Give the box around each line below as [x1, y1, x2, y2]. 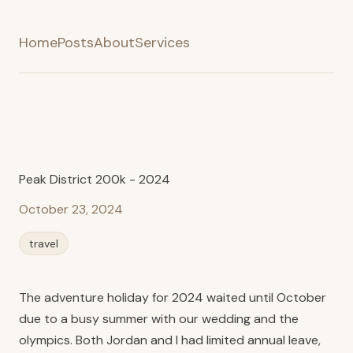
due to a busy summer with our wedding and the [19, 310, 299, 327]
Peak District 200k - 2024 [19, 171, 170, 188]
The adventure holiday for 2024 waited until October [19, 289, 326, 306]
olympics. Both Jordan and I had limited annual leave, [19, 332, 321, 348]
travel [29, 236, 58, 251]
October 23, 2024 [19, 201, 123, 217]
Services [135, 33, 190, 52]
